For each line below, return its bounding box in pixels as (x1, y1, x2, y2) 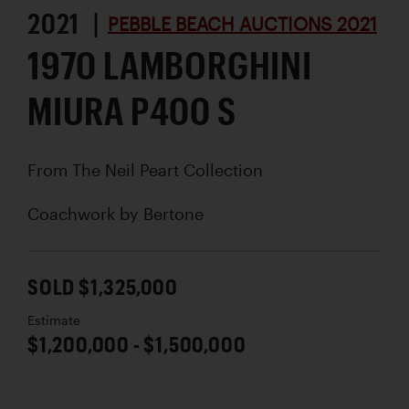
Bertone (143, 203, 204, 224)
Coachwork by (27, 203, 143, 224)
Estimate (27, 312, 80, 328)
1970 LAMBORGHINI (27, 41, 312, 87)
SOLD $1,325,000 (27, 272, 178, 299)
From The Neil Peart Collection (27, 159, 263, 180)
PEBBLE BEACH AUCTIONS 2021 (108, 12, 377, 35)
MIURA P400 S (27, 87, 236, 132)
